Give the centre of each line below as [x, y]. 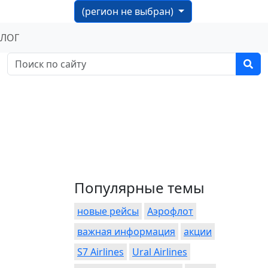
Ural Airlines [160, 252]
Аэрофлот [170, 211]
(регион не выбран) [129, 11]
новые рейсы [108, 211]
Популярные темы [139, 188]
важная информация [126, 232]
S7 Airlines [100, 252]
